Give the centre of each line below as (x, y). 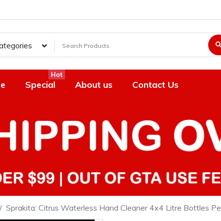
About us (94, 85)
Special (40, 85)
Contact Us (156, 85)
